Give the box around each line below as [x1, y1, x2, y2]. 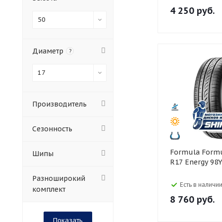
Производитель [32, 100, 87, 109]
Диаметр [32, 47, 63, 55]
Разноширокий [32, 174, 85, 183]
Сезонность [32, 124, 72, 133]
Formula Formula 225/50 [170, 148, 202, 157]
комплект [32, 185, 65, 194]
